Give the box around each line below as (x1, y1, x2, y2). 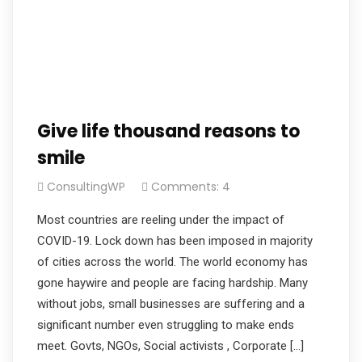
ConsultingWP (47, 178, 125, 195)
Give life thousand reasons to (37, 118, 300, 144)
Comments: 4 (151, 178, 230, 195)
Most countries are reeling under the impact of (37, 212, 284, 227)
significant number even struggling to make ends (37, 317, 294, 332)
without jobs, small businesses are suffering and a (37, 296, 305, 311)
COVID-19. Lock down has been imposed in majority (37, 233, 313, 248)
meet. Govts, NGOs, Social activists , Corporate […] (37, 338, 304, 353)
